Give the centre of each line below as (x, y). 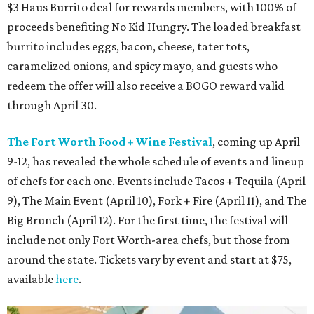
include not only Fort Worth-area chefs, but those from (149, 239)
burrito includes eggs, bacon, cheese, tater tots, (128, 46)
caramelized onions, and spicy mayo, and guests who (142, 66)
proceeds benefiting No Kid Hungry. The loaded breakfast (154, 26)
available (31, 279)
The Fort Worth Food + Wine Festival (110, 141)
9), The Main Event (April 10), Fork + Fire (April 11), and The (157, 200)
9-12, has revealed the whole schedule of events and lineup (156, 161)
